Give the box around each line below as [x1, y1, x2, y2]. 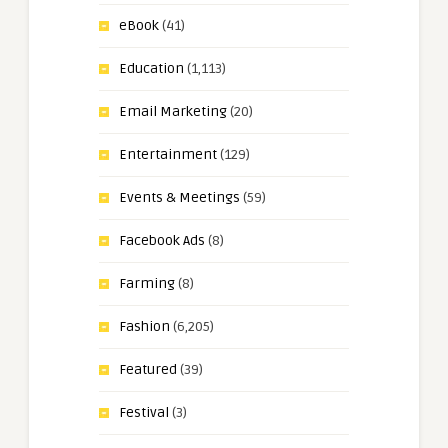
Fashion [119, 318, 170, 336]
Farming [119, 275, 175, 293]
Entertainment [119, 146, 217, 164]
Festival [119, 404, 169, 422]
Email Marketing [119, 103, 227, 121]
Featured [119, 361, 177, 379]
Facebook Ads [119, 232, 205, 250]
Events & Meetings [119, 189, 240, 207]
